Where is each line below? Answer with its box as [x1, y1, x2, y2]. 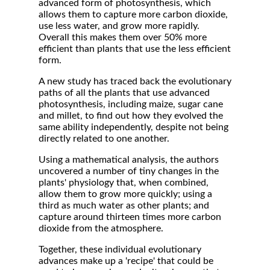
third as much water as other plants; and [39, 201, 209, 210]
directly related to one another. [39, 134, 169, 143]
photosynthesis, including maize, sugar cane [39, 99, 223, 109]
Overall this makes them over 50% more [39, 33, 207, 42]
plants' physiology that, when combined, [39, 178, 209, 187]
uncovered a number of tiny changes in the [39, 166, 219, 176]
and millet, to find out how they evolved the [39, 111, 223, 121]
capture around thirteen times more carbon [39, 212, 221, 222]
